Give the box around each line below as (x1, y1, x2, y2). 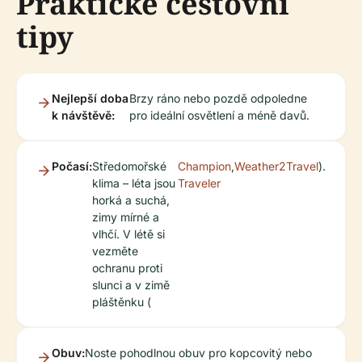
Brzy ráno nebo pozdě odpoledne (129, 91, 308, 105)
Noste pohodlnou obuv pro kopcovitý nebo (85, 346, 312, 360)
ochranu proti (92, 261, 162, 275)
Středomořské (92, 159, 166, 173)
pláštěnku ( (92, 295, 151, 309)
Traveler (178, 176, 221, 190)
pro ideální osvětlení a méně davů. (129, 108, 310, 122)
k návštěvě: (52, 108, 115, 122)
